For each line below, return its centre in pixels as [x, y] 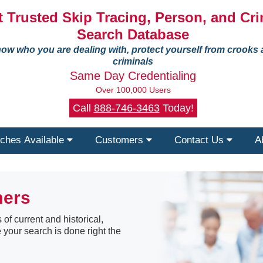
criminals [133, 61]
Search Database [133, 34]
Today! [176, 108]
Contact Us [200, 140]
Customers [121, 140]
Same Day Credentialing [133, 76]
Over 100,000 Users [133, 90]
